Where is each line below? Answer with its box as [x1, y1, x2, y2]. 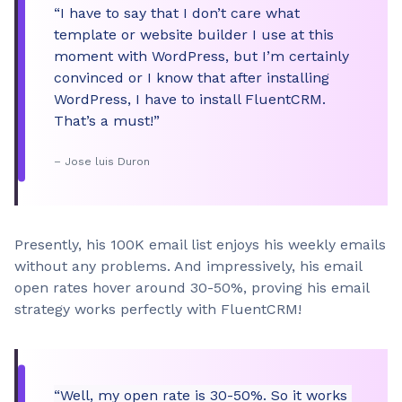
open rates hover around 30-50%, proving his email [14, 279, 369, 296]
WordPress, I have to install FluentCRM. [54, 91, 326, 108]
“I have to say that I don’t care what [54, 4, 300, 22]
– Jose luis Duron [54, 155, 150, 168]
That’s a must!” [54, 112, 160, 129]
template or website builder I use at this [54, 26, 334, 43]
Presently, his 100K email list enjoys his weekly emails [14, 236, 386, 253]
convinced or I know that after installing [54, 69, 329, 86]
